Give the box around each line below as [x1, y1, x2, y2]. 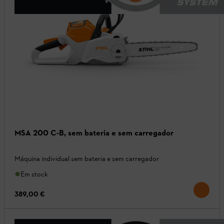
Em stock [20, 169, 48, 178]
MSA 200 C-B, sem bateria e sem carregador [14, 127, 173, 137]
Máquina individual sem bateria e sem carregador [14, 154, 159, 163]
